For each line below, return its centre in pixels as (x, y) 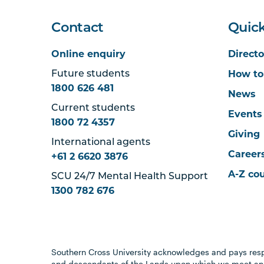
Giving (244, 134)
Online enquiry (89, 54)
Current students (93, 108)
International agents (101, 143)
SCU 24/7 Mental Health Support (130, 177)
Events (245, 114)
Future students (91, 74)
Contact (77, 29)
